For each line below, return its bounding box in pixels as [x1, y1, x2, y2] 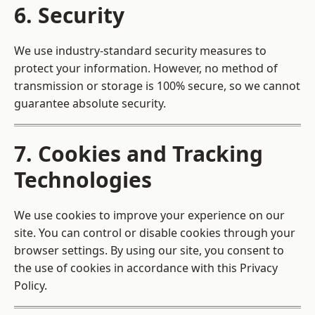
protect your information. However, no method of [14, 60, 278, 77]
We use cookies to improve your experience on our [14, 207, 285, 224]
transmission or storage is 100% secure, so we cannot [14, 78, 300, 94]
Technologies [14, 165, 152, 195]
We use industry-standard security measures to [14, 43, 266, 59]
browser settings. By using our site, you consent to [14, 243, 284, 259]
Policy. [14, 278, 47, 294]
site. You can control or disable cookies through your [14, 225, 295, 241]
